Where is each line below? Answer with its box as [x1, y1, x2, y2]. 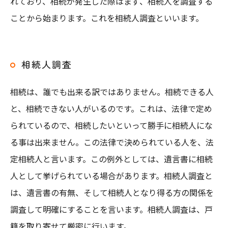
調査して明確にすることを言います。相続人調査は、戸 [10, 203, 213, 215]
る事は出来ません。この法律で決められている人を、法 [10, 136, 214, 148]
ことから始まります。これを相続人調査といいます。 [10, 12, 204, 24]
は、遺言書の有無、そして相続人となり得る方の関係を [10, 186, 214, 198]
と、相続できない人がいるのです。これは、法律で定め [10, 102, 212, 115]
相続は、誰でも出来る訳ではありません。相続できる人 [10, 85, 214, 98]
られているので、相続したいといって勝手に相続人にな [10, 119, 213, 131]
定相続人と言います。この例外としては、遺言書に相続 [10, 153, 213, 165]
